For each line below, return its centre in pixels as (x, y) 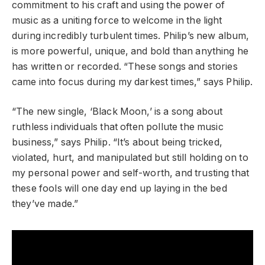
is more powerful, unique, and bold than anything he (130, 51)
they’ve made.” (45, 204)
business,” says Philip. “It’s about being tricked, (117, 143)
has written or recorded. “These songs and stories (125, 66)
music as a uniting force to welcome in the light (117, 20)
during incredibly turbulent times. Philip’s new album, (131, 35)
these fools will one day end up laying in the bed (119, 189)
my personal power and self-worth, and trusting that (131, 173)
